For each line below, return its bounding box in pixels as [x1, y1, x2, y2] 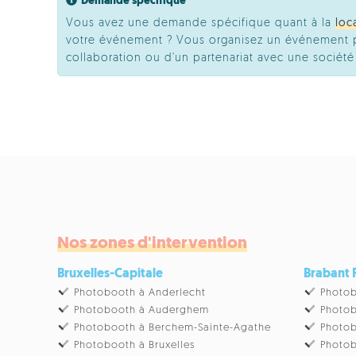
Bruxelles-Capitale [57, 267, 163, 281]
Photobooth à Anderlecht [74, 287, 207, 298]
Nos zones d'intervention [57, 234, 247, 252]
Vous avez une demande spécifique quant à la [66, 17, 335, 29]
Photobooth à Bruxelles [74, 339, 195, 350]
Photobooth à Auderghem [74, 304, 210, 315]
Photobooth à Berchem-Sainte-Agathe [74, 322, 272, 333]
